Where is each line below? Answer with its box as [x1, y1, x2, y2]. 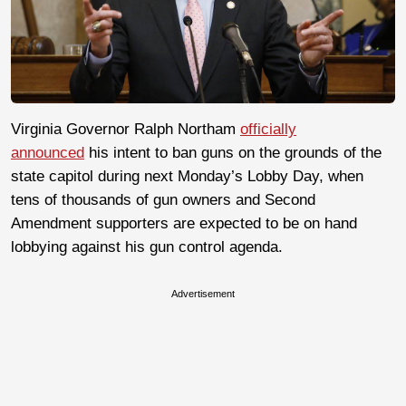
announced [11, 143, 84, 161]
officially [240, 120, 296, 138]
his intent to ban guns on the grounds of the [84, 143, 382, 161]
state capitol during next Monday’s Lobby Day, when [11, 167, 363, 185]
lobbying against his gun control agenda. [11, 237, 283, 256]
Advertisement [171, 287, 235, 299]
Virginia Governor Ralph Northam [11, 120, 240, 138]
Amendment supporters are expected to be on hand [11, 214, 357, 232]
